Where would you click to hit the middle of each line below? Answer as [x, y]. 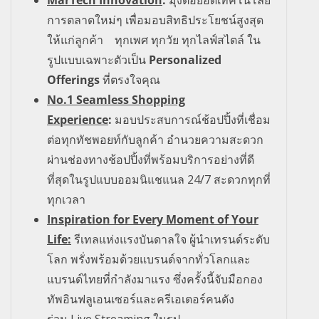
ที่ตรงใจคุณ [130, 79]
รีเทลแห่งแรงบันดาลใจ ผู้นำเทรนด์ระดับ [172, 239]
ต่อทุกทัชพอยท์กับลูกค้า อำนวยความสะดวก [155, 139]
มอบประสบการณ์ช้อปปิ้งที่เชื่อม [193, 119]
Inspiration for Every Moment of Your [153, 219]
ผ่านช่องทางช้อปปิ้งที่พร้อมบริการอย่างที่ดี [151, 159]
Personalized [185, 59]
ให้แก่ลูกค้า [75, 40]
